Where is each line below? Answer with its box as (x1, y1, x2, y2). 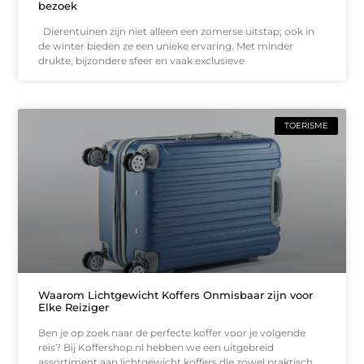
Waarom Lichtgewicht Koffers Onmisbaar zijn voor (38, 288, 314, 301)
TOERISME (284, 120, 328, 132)
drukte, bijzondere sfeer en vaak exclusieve (38, 54, 245, 67)
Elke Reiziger (38, 300, 110, 314)
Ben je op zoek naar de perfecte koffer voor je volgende (38, 326, 306, 339)
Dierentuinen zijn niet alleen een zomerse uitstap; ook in (38, 25, 315, 38)
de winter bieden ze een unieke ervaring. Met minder (38, 40, 294, 53)
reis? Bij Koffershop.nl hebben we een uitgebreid (38, 340, 275, 353)
